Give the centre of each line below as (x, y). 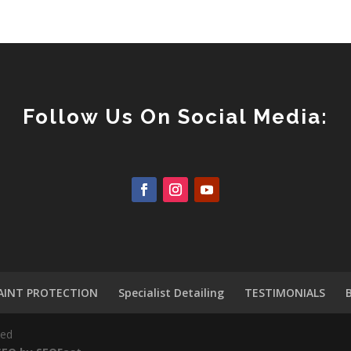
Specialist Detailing (172, 292)
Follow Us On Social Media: (175, 116)
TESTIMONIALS (285, 292)
